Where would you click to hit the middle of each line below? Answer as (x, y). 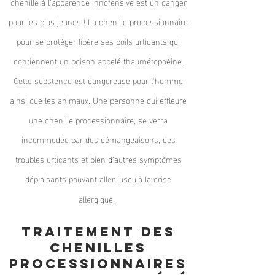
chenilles (98, 248)
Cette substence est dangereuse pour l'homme (98, 80)
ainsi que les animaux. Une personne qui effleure (98, 100)
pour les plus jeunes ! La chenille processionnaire (98, 21)
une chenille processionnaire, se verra (98, 119)
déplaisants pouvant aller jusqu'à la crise (98, 178)
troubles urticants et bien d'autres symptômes (98, 159)
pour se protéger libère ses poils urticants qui (98, 41)
